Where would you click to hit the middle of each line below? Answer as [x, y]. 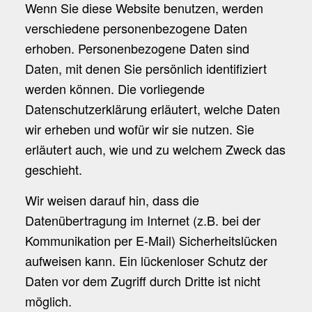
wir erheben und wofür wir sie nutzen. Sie [139, 128]
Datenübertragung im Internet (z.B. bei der [142, 220]
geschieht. [53, 169]
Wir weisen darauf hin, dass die [112, 200]
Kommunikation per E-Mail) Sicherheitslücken [151, 241]
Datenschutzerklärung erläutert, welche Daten [152, 108]
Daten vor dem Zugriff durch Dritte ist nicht [142, 281]
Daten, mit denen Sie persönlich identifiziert [146, 68]
